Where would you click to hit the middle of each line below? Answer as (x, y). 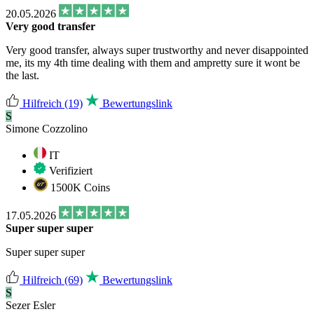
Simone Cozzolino (47, 128)
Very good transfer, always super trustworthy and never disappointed (157, 50)
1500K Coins (79, 187)
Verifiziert (69, 170)
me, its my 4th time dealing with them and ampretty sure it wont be (153, 62)
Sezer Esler (30, 305)
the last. (22, 75)
